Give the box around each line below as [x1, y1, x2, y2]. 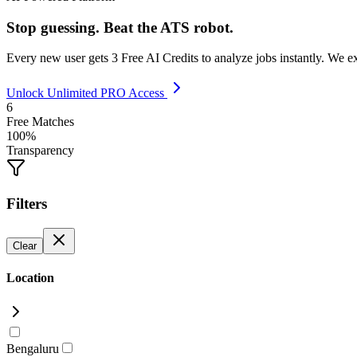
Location [6, 271, 54, 285]
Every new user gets [6, 51, 112, 65]
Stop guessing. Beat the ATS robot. [6, 18, 233, 36]
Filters [6, 195, 47, 213]
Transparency [6, 143, 74, 158]
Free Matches [6, 115, 74, 129]
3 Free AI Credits [112, 51, 198, 65]
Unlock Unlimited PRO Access [6, 86, 167, 100]
